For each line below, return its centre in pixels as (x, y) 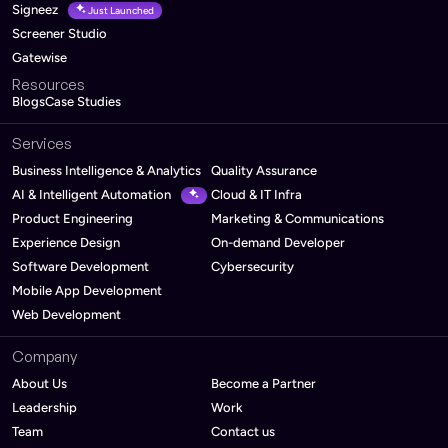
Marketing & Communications (298, 218)
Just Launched (120, 10)
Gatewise (39, 57)
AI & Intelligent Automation (93, 194)
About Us (39, 383)
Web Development (66, 314)
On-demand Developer (278, 242)
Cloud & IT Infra (257, 194)
